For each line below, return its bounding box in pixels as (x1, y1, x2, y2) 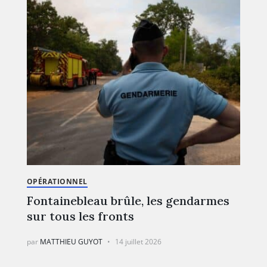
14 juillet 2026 (114, 236, 162, 247)
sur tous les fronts (26, 208, 134, 223)
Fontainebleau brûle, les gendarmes (26, 193, 229, 208)
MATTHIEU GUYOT (39, 236, 103, 247)
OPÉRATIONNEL (26, 176, 88, 187)
